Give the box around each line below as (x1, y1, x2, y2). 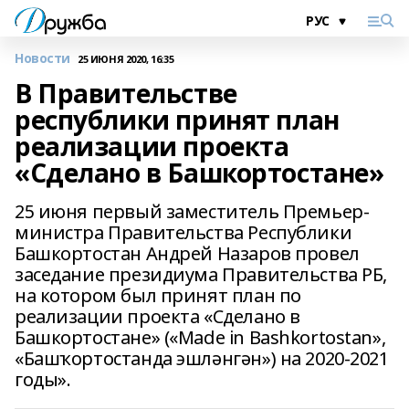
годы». (15, 367, 71, 392)
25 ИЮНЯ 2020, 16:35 (78, 51, 174, 66)
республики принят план (15, 102, 340, 137)
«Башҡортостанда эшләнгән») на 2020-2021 (15, 346, 389, 371)
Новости (15, 49, 71, 67)
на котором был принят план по (15, 283, 301, 308)
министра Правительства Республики (15, 220, 352, 245)
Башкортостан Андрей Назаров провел (15, 241, 360, 266)
